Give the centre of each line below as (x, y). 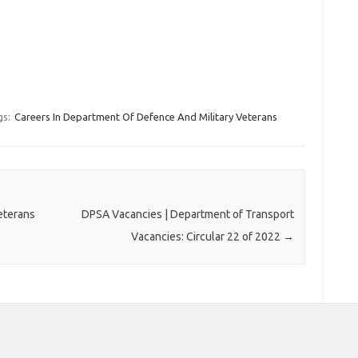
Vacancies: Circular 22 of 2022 (207, 237)
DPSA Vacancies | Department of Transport (187, 215)
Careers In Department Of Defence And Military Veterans (145, 117)
